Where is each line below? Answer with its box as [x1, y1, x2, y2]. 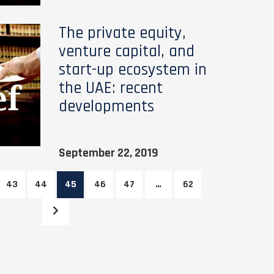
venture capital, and [58, 41, 194, 62]
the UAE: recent [58, 78, 163, 98]
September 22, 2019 [58, 145, 158, 161]
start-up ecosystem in [58, 59, 207, 80]
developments [58, 96, 154, 117]
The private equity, [58, 23, 186, 43]
